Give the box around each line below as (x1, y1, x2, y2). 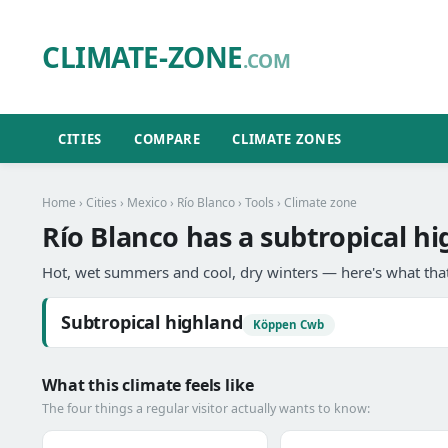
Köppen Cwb (253, 317, 325, 332)
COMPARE (133, 129, 201, 148)
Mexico (127, 194, 167, 211)
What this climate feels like (42, 374, 254, 396)
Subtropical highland (61, 310, 243, 334)
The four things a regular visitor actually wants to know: (42, 400, 370, 417)
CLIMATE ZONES (232, 129, 342, 148)
